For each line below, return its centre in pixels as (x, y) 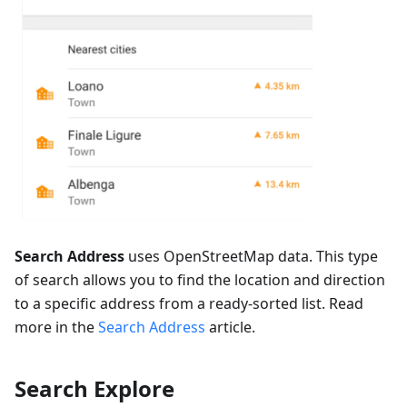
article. (230, 328)
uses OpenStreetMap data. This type (251, 257)
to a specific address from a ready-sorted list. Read (189, 304)
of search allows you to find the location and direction (200, 280)
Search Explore (94, 389)
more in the (56, 328)
